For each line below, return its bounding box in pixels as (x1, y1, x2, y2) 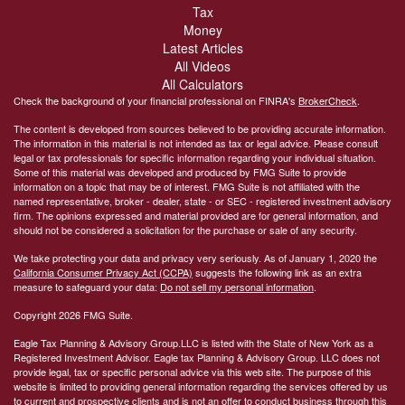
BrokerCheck (298, 92, 357, 108)
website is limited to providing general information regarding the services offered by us (14, 378, 388, 393)
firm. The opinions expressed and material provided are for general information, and (14, 207, 378, 222)
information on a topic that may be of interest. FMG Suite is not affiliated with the (14, 178, 360, 193)
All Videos (174, 56, 231, 75)
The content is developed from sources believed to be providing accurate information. (14, 120, 386, 136)
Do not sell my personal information (160, 278, 314, 294)
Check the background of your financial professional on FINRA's (14, 92, 298, 108)
